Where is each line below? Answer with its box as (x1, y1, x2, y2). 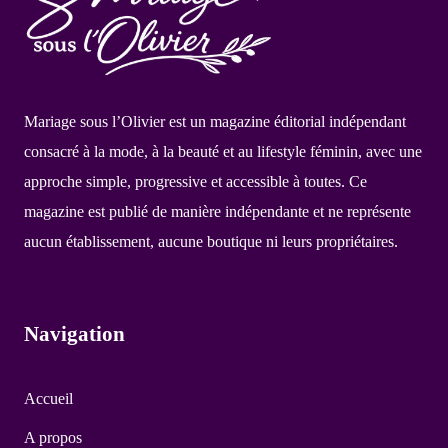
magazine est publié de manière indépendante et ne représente (24, 203, 411, 221)
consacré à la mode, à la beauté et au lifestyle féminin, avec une (24, 143, 422, 161)
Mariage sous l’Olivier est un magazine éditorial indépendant (24, 113, 406, 131)
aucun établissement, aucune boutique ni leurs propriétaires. (24, 233, 398, 251)
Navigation (24, 321, 125, 345)
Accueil (24, 389, 73, 407)
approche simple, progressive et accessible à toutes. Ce (24, 173, 367, 191)
